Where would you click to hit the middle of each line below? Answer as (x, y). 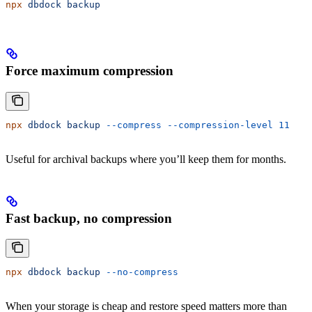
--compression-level (217, 125)
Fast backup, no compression (89, 218)
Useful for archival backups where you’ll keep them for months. (146, 159)
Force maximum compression (89, 71)
